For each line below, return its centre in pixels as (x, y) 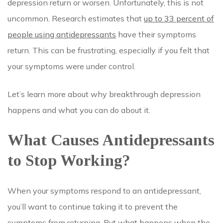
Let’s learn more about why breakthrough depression (104, 94)
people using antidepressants (62, 34)
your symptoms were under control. (72, 66)
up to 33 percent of (179, 18)
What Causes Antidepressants (111, 140)
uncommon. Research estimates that (76, 18)
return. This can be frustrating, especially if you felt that (109, 50)
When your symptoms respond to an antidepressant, (104, 190)
